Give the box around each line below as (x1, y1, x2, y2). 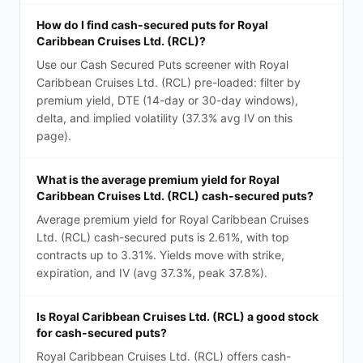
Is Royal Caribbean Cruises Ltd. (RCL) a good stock (36, 310, 318, 323)
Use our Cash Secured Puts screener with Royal (36, 58, 288, 71)
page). (36, 129, 71, 143)
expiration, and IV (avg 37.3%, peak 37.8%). (36, 266, 267, 280)
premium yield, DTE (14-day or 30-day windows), (36, 93, 298, 107)
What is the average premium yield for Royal (36, 173, 280, 186)
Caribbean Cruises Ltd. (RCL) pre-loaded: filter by (36, 75, 301, 89)
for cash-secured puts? (36, 326, 167, 340)
